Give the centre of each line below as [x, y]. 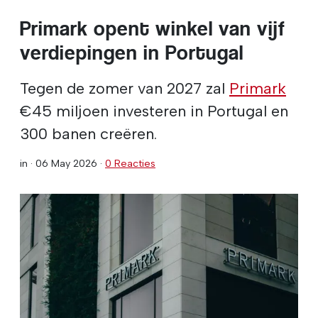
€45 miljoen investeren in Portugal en [154, 110]
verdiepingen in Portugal [132, 53]
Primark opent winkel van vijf [153, 28]
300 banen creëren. [88, 133]
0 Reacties [130, 163]
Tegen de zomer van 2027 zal [125, 88]
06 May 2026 [66, 163]
